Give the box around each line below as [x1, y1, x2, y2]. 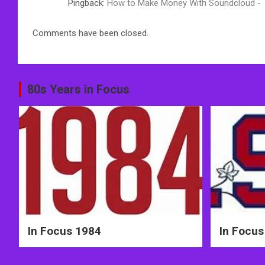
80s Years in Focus [27, 82, 130, 96]
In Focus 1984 [28, 224, 101, 238]
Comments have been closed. [33, 27, 148, 38]
